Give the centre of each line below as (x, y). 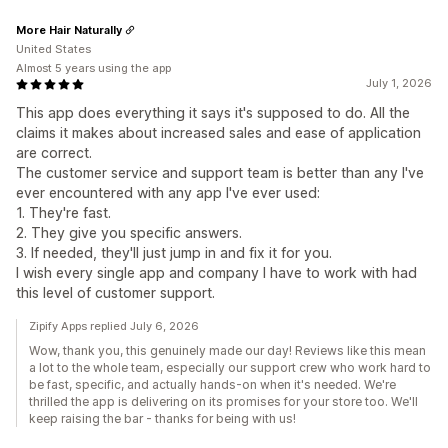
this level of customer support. (115, 293)
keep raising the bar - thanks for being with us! (162, 419)
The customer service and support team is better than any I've (220, 173)
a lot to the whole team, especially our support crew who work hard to (230, 368)
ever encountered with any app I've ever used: (168, 193)
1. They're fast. (63, 213)
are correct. (54, 153)
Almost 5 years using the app (93, 68)
